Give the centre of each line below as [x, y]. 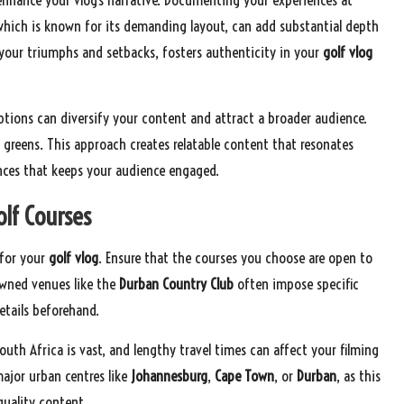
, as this [358, 376]
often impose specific [296, 284]
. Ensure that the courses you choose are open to [235, 258]
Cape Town [244, 376]
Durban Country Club [176, 284]
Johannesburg [169, 376]
